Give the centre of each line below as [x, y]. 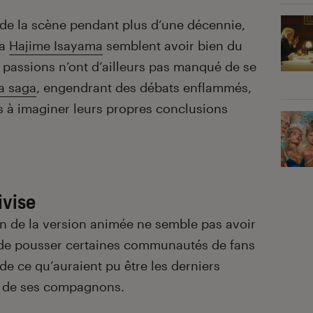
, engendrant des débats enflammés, [144, 88]
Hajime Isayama [56, 46]
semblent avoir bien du [173, 46]
